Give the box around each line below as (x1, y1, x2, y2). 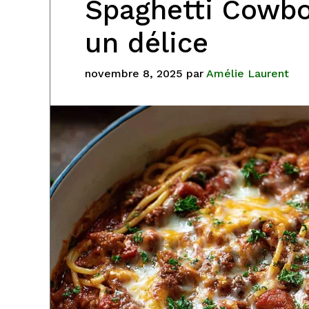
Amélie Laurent (206, 66, 289, 80)
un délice (85, 26, 208, 59)
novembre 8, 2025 (85, 66, 183, 80)
